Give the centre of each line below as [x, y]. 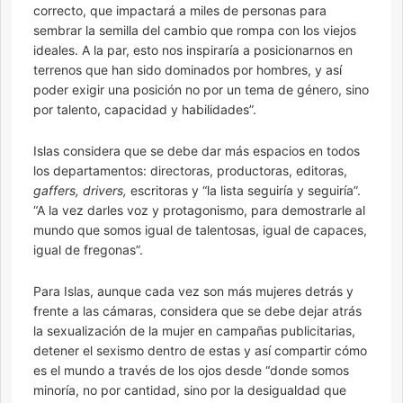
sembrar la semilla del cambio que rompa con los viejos [195, 31]
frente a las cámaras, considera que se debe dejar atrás [197, 311]
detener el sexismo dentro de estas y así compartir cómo [200, 351]
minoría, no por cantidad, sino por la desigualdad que [190, 390]
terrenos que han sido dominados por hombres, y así [188, 70]
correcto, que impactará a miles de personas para [180, 11]
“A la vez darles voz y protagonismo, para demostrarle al [199, 210]
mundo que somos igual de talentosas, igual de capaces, [200, 230]
